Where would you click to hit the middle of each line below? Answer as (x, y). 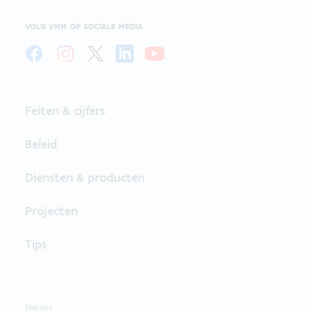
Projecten (52, 211)
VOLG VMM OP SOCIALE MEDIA (84, 26)
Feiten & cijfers (65, 110)
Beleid (41, 144)
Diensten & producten (85, 177)
